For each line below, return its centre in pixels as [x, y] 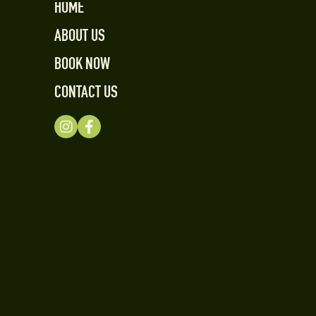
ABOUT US [80, 38]
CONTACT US [86, 94]
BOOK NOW [83, 66]
